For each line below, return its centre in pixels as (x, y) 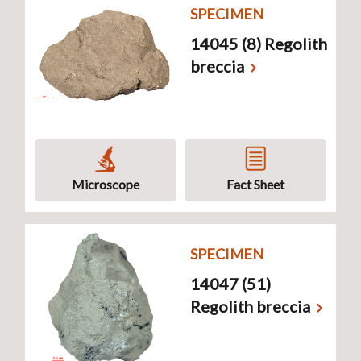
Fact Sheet (255, 185)
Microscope (106, 185)
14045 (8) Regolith (259, 44)
